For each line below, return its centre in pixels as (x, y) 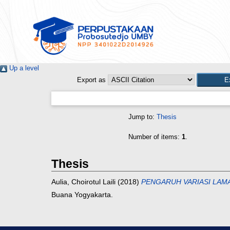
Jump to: (142, 117)
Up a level (23, 68)
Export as (91, 80)
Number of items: (155, 137)
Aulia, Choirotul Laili (83, 182)
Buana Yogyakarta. (82, 195)
